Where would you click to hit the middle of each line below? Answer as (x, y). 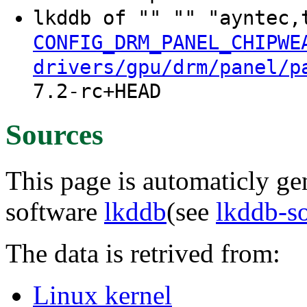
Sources (54, 134)
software (55, 211)
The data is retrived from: (143, 253)
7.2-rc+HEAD (97, 92)
